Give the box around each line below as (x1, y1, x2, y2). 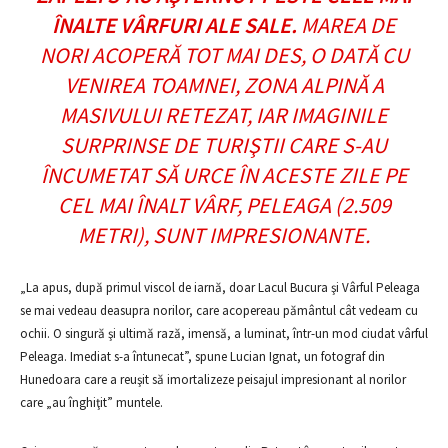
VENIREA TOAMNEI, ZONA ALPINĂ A (64, 71, 384, 99)
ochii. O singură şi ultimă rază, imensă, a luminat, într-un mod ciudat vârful (20, 325, 428, 342)
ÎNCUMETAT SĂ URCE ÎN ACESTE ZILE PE (40, 161, 408, 189)
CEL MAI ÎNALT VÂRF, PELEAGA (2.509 (57, 191, 391, 219)
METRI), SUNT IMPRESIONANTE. (78, 221, 370, 249)
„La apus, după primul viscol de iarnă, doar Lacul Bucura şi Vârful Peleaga (20, 279, 420, 296)
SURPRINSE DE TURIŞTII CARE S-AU (61, 131, 387, 159)
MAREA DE (301, 11, 396, 39)
